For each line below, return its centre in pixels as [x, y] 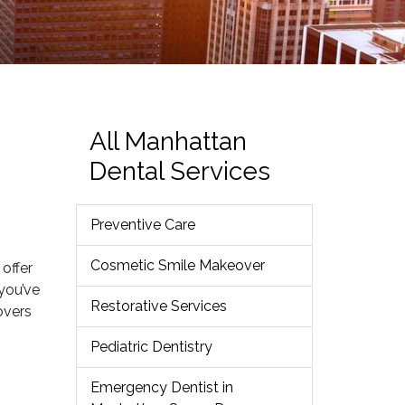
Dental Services [179, 171]
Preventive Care [142, 225]
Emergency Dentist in [161, 387]
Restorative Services [158, 306]
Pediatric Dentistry [151, 347]
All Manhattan [168, 141]
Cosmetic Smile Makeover [177, 265]
